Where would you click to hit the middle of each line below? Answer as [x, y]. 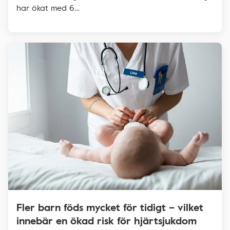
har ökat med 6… [48, 8]
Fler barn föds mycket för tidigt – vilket [110, 207]
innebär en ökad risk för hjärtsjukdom [107, 220]
